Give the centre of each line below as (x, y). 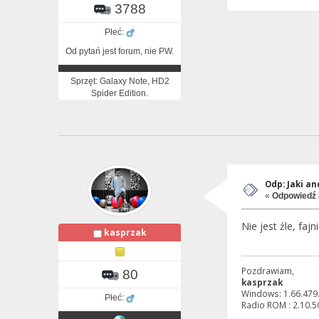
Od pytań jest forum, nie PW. (120, 52)
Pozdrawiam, (267, 270)
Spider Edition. (120, 94)
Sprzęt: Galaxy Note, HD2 (120, 82)
